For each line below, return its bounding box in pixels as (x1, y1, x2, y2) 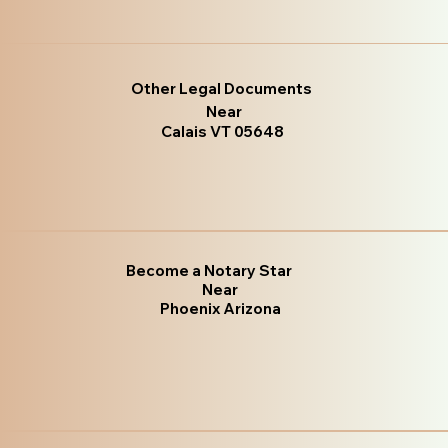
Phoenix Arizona (159, 299, 281, 319)
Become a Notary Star (125, 261, 292, 281)
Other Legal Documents (130, 78, 312, 98)
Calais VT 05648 (160, 121, 284, 141)
